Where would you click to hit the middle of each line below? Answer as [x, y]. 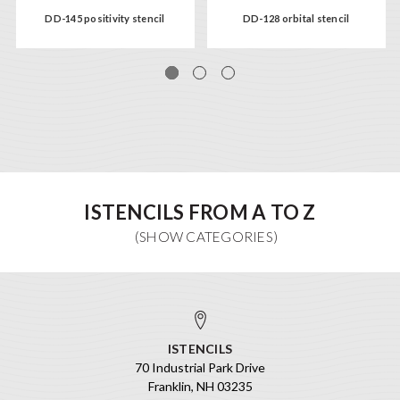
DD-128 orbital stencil [296, 18]
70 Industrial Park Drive [200, 367]
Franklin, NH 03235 [200, 386]
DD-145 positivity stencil [105, 18]
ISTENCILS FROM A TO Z [200, 212]
